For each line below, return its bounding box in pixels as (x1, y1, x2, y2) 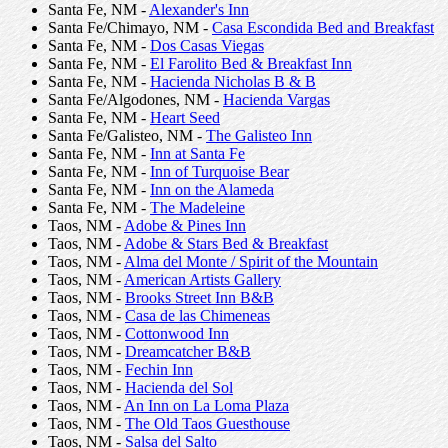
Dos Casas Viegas (150, 37, 264, 54)
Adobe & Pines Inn (124, 217, 246, 234)
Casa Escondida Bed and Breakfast (212, 19, 434, 36)
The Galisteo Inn (206, 127, 312, 144)
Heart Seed (150, 109, 220, 126)
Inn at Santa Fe (150, 145, 245, 162)
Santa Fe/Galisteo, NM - (48, 127, 206, 144)
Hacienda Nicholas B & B (150, 73, 316, 90)
